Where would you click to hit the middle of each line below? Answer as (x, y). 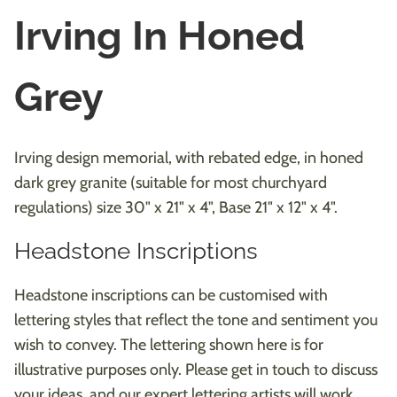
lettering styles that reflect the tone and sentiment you (196, 319)
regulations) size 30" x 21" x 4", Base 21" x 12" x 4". (176, 207)
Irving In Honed (160, 35)
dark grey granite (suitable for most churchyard (171, 182)
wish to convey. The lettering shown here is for (169, 344)
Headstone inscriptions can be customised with (171, 295)
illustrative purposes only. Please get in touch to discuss (196, 369)
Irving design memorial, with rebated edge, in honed (189, 157)
